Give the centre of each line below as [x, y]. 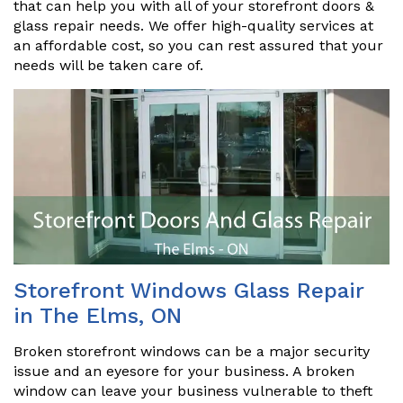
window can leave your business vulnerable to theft [193, 391]
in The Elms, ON [98, 316]
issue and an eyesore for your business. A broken [184, 372]
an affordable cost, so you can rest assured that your [198, 45]
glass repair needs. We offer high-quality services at [193, 26]
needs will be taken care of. [108, 65]
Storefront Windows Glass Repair [189, 291]
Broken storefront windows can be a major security [192, 352]
